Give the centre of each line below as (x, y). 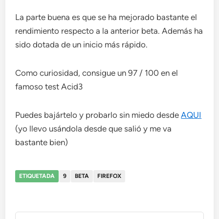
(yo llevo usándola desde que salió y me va (94, 129)
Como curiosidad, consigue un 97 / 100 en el (97, 73)
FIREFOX (109, 176)
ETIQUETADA (37, 176)
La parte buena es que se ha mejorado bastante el (106, 17)
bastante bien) (42, 142)
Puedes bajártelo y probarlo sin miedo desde (98, 115)
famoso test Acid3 (49, 87)
